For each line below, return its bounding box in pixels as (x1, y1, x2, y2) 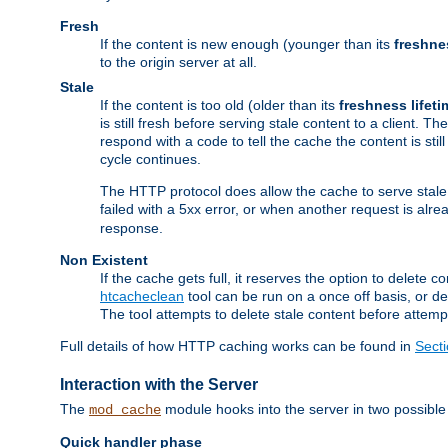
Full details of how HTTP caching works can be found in (60, 338, 415, 355)
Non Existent (60, 252, 148, 269)
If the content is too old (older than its (100, 97, 339, 114)
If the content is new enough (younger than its (100, 36, 394, 53)
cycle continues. (100, 151, 201, 168)
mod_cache (89, 402, 161, 419)
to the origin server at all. (100, 54, 257, 71)
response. (100, 220, 163, 237)
